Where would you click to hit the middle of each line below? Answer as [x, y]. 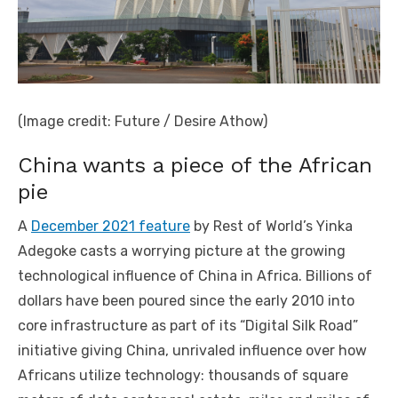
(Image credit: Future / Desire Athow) [143, 121]
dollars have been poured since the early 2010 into [186, 300]
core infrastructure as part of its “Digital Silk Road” [188, 325]
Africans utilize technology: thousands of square [183, 375]
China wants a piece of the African [195, 165]
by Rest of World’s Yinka [271, 226]
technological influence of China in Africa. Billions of [195, 275]
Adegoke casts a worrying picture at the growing [182, 251]
